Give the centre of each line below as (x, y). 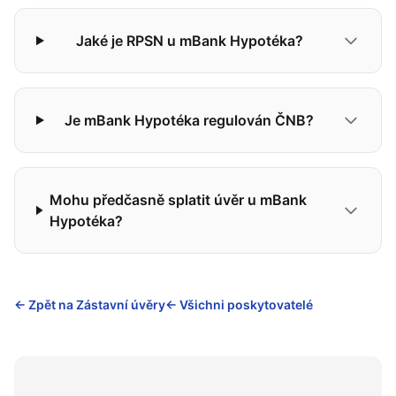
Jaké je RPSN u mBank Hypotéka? (189, 41)
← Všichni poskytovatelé (239, 305)
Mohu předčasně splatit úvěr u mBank (179, 200)
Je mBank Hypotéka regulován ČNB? (190, 120)
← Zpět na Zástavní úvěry (90, 305)
